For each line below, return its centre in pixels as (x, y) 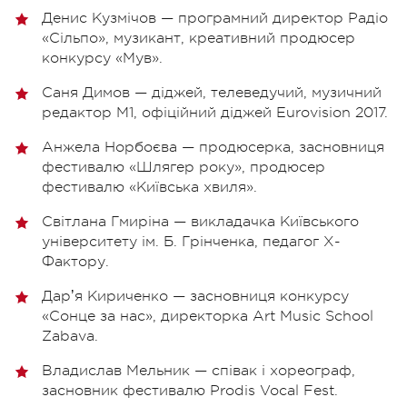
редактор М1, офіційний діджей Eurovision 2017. (215, 112)
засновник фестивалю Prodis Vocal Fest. (190, 390)
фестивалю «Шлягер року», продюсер (184, 167)
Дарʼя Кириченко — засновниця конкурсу (195, 296)
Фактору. (75, 261)
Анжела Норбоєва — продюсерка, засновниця (213, 147)
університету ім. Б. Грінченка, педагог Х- (191, 241)
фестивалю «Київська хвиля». (149, 187)
